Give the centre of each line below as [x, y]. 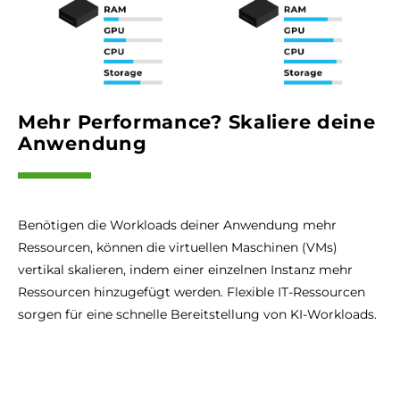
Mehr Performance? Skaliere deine [197, 122]
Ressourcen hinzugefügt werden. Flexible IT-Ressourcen [192, 292]
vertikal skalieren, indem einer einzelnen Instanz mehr [185, 270]
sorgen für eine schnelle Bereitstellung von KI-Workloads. [197, 315]
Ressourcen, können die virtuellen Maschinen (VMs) [178, 248]
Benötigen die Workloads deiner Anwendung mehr [177, 225]
